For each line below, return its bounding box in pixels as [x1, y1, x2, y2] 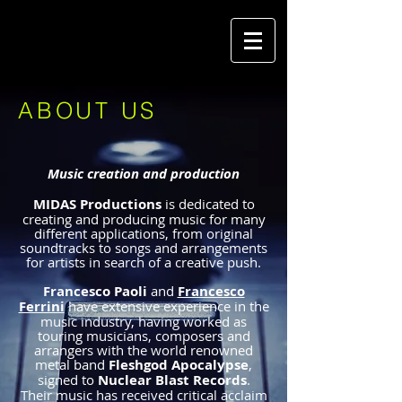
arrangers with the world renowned [34, 341, 253, 359]
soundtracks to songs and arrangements [20, 239, 267, 257]
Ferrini [18, 297, 65, 316]
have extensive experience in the [64, 297, 269, 315]
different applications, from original [34, 224, 253, 242]
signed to [37, 371, 98, 389]
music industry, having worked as [40, 312, 247, 330]
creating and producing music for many [22, 210, 266, 228]
